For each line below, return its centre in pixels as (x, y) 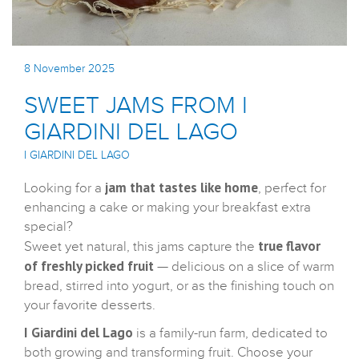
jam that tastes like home (182, 188)
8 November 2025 (69, 69)
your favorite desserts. (90, 306)
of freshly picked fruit (89, 266)
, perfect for (292, 189)
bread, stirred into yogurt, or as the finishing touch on (179, 286)
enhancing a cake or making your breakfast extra (167, 208)
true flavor (289, 246)
